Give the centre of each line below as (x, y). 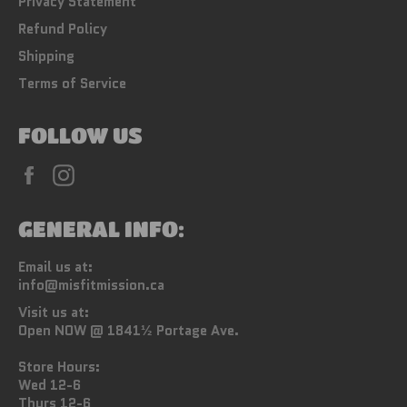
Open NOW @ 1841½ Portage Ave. (129, 330)
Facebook (79, 172)
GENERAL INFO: (101, 228)
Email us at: (55, 267)
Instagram (115, 172)
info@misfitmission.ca (91, 285)
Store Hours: (59, 367)
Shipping (46, 56)
